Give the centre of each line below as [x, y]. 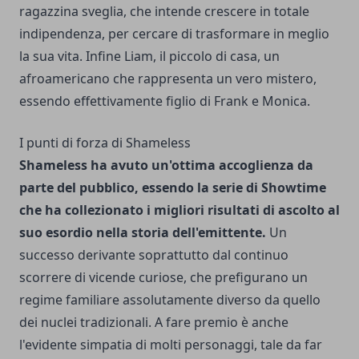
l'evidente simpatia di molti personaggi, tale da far [171, 345]
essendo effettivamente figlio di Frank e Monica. [165, 101]
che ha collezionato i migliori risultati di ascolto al [179, 210]
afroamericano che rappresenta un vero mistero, [168, 79]
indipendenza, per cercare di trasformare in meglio [174, 34]
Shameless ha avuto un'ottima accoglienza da [166, 165]
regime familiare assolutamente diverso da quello [170, 300]
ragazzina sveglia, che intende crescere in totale [164, 11]
